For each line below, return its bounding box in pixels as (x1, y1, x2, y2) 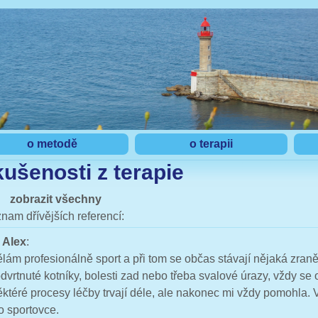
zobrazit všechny (10, 193, 102, 205)
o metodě (27, 138, 77, 150)
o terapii (190, 138, 233, 150)
